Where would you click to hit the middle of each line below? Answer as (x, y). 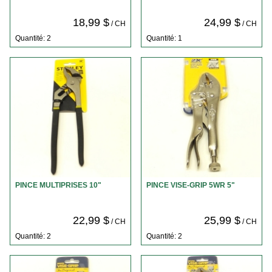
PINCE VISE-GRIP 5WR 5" (190, 185)
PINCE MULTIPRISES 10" (58, 185)
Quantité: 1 (164, 38)
